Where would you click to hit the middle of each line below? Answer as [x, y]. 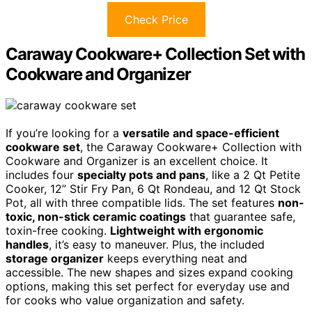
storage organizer [55, 258]
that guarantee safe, [241, 216]
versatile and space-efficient [201, 133]
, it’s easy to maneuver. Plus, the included [157, 244]
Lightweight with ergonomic [187, 230]
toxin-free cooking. [58, 230]
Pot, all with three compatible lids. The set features [142, 202]
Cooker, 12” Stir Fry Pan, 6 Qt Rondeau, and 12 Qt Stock [153, 188]
